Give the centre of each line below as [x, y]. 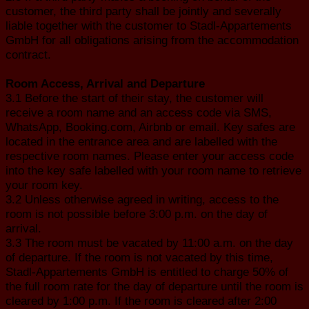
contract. [28, 54]
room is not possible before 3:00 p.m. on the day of [137, 213]
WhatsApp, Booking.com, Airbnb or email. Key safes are [150, 127]
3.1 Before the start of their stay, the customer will [134, 98]
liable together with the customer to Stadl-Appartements [149, 25]
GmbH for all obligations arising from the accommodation [152, 40]
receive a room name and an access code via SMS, [139, 112]
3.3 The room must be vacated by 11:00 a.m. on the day [149, 242]
